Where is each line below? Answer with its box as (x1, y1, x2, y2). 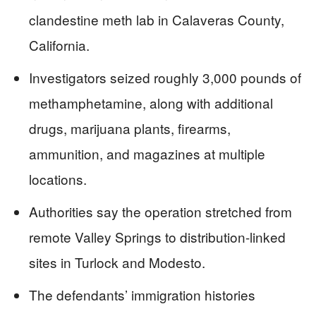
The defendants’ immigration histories (29, 285, 255, 304)
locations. (29, 169, 87, 188)
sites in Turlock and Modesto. (29, 253, 205, 272)
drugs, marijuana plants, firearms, (29, 119, 231, 138)
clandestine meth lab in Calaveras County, (29, 10, 284, 29)
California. (29, 35, 90, 54)
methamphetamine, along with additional (29, 93, 273, 112)
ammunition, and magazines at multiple (29, 144, 265, 163)
